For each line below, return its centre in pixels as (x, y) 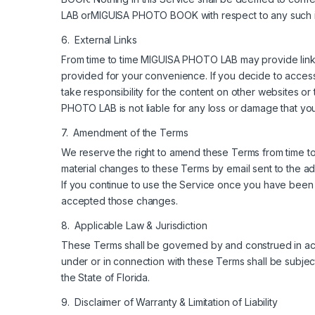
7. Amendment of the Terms (125, 132)
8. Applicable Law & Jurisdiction (134, 225)
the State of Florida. (106, 277)
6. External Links (99, 39)
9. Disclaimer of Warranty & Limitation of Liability (169, 302)
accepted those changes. (120, 200)
